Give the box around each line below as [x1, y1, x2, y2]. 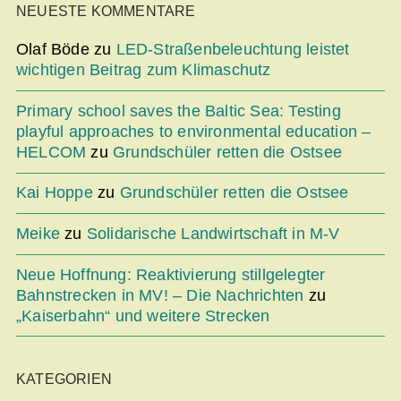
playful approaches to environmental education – [16, 122, 371, 141]
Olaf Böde [16, 40, 90, 59]
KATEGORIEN [16, 371, 112, 388]
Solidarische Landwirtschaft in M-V [86, 225, 340, 243]
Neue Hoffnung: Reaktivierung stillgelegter [16, 265, 326, 284]
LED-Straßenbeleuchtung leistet [115, 40, 350, 59]
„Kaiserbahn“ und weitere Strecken [16, 306, 270, 325]
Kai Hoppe [16, 183, 93, 202]
